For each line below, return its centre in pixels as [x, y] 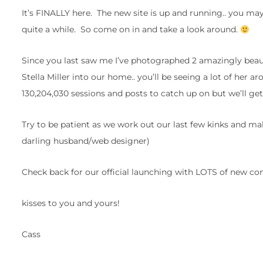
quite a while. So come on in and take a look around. [131, 30]
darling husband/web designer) [86, 141]
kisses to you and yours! [71, 203]
